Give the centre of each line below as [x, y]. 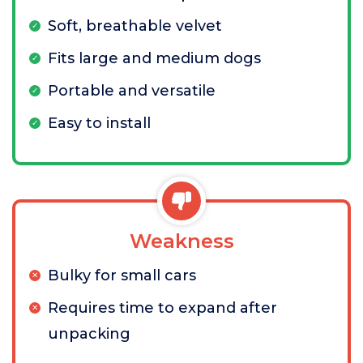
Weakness [181, 241]
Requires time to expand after [162, 308]
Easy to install [99, 123]
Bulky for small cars [122, 275]
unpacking [89, 334]
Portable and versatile [132, 91]
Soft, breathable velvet [135, 26]
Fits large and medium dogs [154, 58]
